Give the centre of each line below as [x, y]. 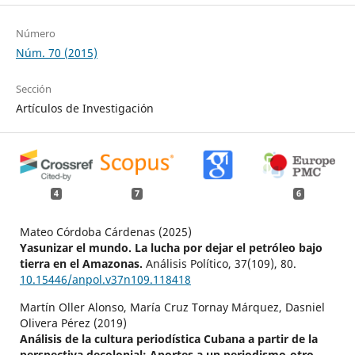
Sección [33, 88]
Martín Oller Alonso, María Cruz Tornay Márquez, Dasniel [172, 307]
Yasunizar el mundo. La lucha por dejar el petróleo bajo [171, 248]
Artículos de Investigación [84, 108]
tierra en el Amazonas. [82, 264]
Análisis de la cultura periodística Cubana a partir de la [168, 339]
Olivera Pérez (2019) [73, 323]
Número [35, 33]
